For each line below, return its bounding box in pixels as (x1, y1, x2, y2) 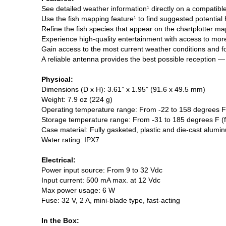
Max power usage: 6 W (41, 186, 115, 194)
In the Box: (41, 216, 79, 224)
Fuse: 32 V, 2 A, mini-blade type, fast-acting (41, 196, 180, 204)
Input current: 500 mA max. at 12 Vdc (41, 176, 160, 184)
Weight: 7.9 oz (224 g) (41, 95, 112, 103)
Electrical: (41, 155, 76, 164)
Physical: (41, 75, 73, 83)
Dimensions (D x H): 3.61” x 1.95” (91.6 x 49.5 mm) (41, 85, 205, 93)
